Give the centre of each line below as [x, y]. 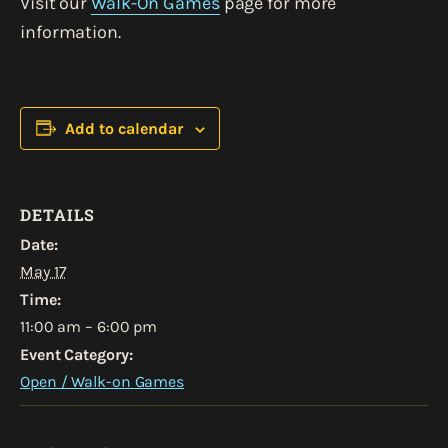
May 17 [43, 271]
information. [70, 31]
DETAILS [57, 214]
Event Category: [76, 354]
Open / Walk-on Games [102, 381]
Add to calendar [123, 128]
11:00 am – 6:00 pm [89, 326]
